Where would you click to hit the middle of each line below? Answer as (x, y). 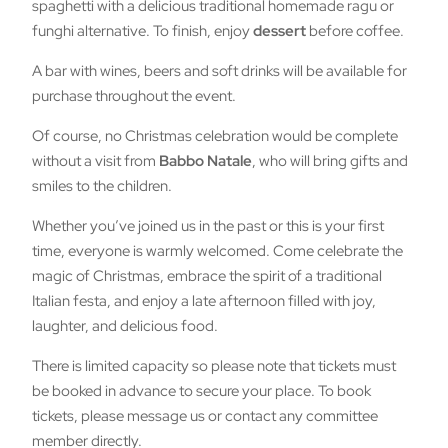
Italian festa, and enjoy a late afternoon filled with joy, (204, 301)
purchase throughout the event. (134, 96)
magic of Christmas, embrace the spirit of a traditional (207, 276)
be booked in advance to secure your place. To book (202, 391)
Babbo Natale (206, 161)
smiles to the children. (102, 186)
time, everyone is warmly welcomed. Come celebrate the (218, 251)
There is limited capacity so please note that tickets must (214, 366)
